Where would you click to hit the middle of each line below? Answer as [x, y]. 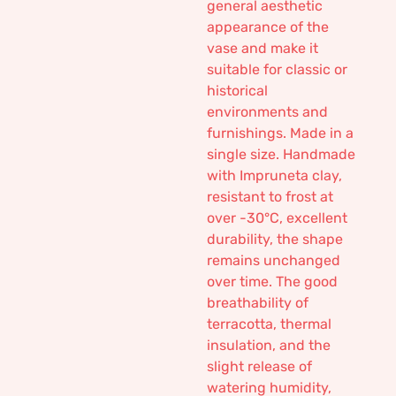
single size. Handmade [281, 154]
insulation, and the [269, 345]
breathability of [258, 303]
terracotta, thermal [269, 324]
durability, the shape [275, 239]
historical [237, 91]
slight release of [259, 366]
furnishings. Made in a [280, 133]
